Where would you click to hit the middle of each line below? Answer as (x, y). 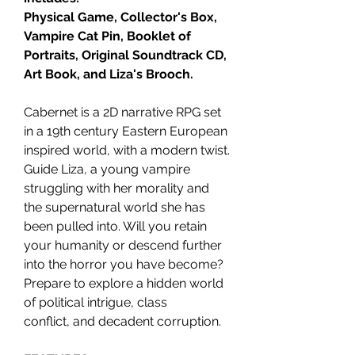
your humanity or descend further (123, 246)
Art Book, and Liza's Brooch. (109, 74)
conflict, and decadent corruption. (122, 322)
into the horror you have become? (124, 265)
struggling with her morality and (116, 189)
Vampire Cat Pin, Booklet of (107, 36)
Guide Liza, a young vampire (107, 170)
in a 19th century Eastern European (126, 132)
